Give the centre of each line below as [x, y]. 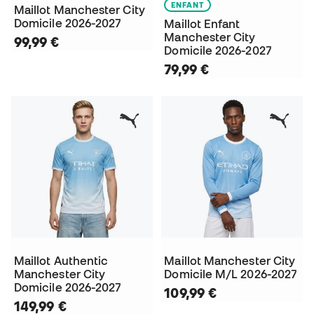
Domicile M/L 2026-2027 [231, 274]
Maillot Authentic [61, 261]
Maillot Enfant [202, 23]
